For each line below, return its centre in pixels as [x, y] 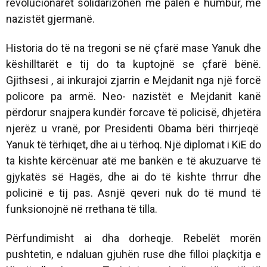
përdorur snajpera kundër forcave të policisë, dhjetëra [133, 112]
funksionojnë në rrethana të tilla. [82, 209]
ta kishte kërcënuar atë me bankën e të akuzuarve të [133, 160]
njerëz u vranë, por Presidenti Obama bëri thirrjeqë [133, 128]
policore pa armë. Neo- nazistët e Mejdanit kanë [133, 96]
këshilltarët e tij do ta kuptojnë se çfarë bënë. [133, 64]
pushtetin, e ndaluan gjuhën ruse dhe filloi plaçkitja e [133, 254]
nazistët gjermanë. [50, 18]
